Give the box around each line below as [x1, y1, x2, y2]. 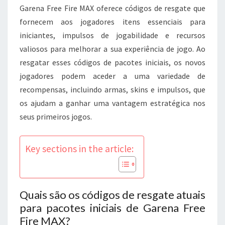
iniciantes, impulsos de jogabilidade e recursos [20, 30, 205, 40]
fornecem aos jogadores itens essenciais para [20, 16, 205, 27]
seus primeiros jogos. [20, 111, 92, 122]
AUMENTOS [112, 39, 160, 49]
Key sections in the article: [25, 142, 134, 155]
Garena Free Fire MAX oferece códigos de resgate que [20, 3, 205, 13]
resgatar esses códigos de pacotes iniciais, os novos [20, 57, 205, 67]
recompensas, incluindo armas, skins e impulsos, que [20, 84, 205, 94]
